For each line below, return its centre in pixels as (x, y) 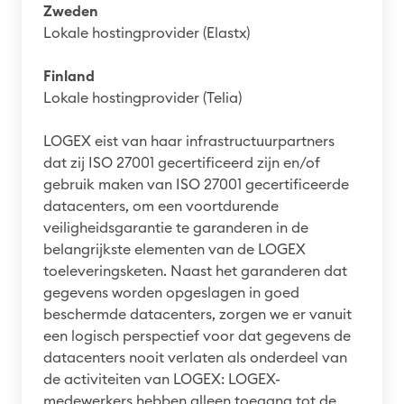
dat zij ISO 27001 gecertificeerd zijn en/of (182, 163)
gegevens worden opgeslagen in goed (171, 293)
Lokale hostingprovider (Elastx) (147, 33)
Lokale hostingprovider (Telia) (142, 98)
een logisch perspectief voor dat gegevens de (197, 336)
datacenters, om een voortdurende (161, 206)
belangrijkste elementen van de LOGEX (174, 249)
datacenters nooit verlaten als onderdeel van (195, 358)
